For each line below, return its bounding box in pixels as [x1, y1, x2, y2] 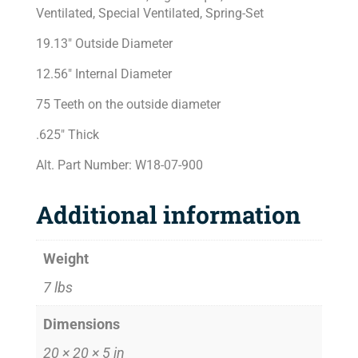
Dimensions [42, 315, 120, 332]
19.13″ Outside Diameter [35, 35, 173, 51]
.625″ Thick [35, 126, 99, 142]
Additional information [35, 198, 300, 230]
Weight [42, 249, 89, 267]
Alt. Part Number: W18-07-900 [35, 157, 203, 173]
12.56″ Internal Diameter [35, 66, 172, 82]
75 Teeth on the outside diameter [35, 96, 221, 112]
